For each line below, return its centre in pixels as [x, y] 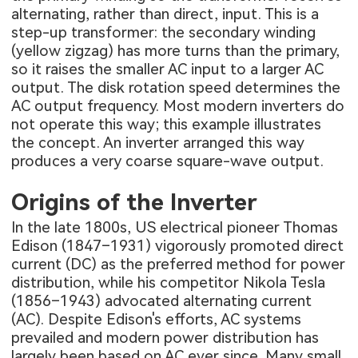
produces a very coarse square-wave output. [168, 161]
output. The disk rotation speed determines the [176, 87]
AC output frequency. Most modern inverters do [178, 105]
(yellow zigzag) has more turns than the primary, [176, 50]
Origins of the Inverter [135, 202]
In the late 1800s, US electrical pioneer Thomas [175, 227]
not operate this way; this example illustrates [167, 124]
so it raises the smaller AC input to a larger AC [168, 69]
